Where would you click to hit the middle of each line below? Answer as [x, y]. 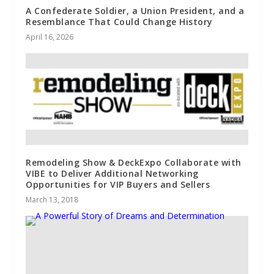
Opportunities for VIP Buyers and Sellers [118, 185]
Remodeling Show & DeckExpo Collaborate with [134, 163]
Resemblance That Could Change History [119, 22]
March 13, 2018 [52, 200]
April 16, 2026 [50, 37]
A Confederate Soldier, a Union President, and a [135, 11]
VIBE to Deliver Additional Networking [112, 174]
